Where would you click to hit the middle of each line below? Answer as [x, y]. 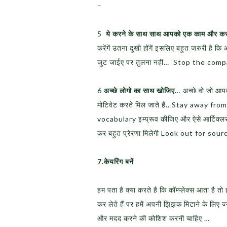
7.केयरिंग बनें [116, 162]
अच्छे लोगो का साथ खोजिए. [140, 91]
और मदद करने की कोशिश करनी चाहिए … [154, 218]
